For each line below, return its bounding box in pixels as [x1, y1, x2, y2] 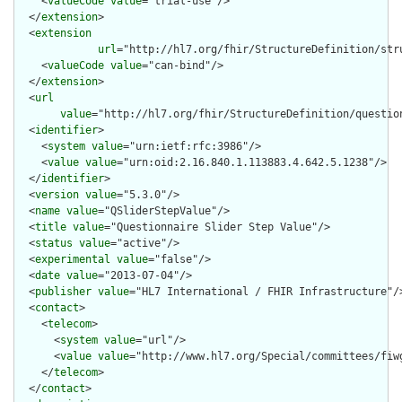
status [35, 237, 73, 250]
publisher [35, 285, 92, 299]
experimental [35, 253, 110, 267]
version [35, 188, 79, 202]
